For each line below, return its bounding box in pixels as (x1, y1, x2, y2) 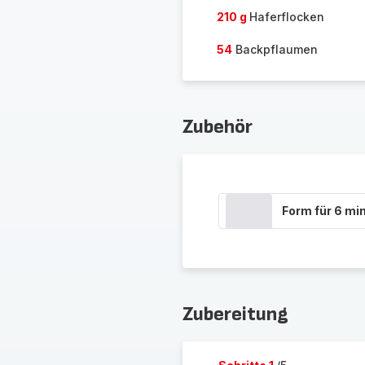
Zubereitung (182, 302, 288, 326)
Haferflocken (248, 10, 324, 24)
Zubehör (182, 115, 253, 139)
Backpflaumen (231, 42, 318, 56)
